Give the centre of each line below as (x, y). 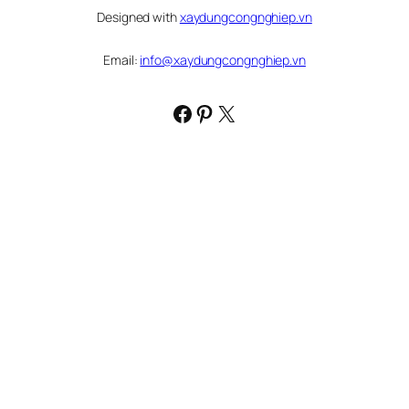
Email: (122, 60)
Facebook (219, 112)
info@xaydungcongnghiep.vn (223, 60)
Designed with (138, 17)
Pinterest (238, 112)
